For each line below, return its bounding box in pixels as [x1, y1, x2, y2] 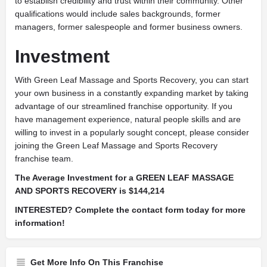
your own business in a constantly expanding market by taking [15, 88, 249, 98]
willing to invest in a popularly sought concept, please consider [15, 128, 249, 138]
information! [15, 218, 65, 228]
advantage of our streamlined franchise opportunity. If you [15, 101, 232, 111]
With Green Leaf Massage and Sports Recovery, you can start [15, 75, 249, 85]
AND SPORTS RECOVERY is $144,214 [15, 186, 164, 196]
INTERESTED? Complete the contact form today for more [15, 205, 246, 215]
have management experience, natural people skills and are [15, 114, 241, 125]
